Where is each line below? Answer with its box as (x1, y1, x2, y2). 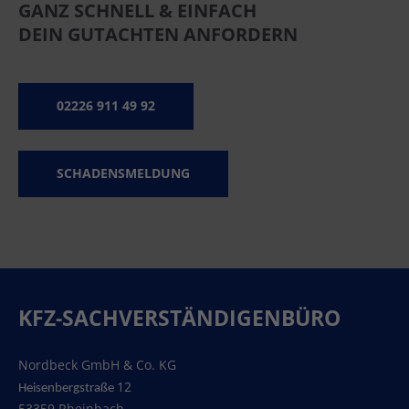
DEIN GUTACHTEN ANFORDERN (18, 21, 298, 47)
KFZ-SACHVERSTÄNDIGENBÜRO (18, 303, 341, 332)
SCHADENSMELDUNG (57, 164, 190, 182)
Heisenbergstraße (18, 381, 117, 395)
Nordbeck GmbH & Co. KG (18, 355, 176, 373)
